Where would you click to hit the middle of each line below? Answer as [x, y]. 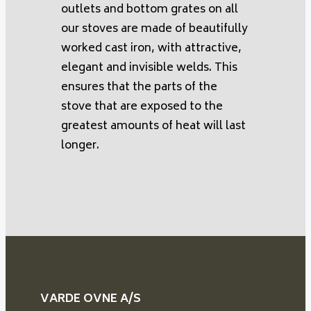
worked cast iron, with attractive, [151, 49]
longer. [80, 146]
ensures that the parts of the [139, 88]
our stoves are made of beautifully [154, 30]
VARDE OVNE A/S [91, 299]
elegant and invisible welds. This [149, 68]
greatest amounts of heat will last [153, 127]
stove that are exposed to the [142, 107]
